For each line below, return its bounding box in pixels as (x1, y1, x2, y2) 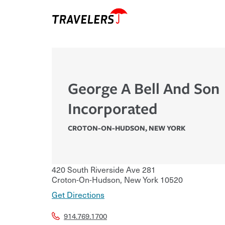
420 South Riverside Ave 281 (52, 163, 156, 176)
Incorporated (68, 98, 158, 119)
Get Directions (52, 188, 104, 201)
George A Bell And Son (68, 78, 219, 99)
